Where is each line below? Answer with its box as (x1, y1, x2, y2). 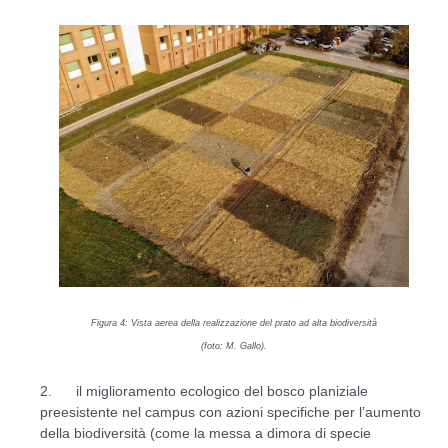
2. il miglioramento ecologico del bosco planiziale (40, 382, 368, 399)
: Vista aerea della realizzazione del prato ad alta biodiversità (125, 317, 377, 328)
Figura (91, 317, 120, 328)
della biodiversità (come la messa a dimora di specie (40, 424, 371, 441)
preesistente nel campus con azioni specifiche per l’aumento (40, 403, 421, 420)
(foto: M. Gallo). (201, 340, 267, 351)
